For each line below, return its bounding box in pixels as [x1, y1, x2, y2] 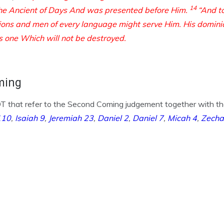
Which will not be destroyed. [20, 33, 126, 43]
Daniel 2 [97, 113, 128, 123]
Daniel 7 [132, 113, 163, 123]
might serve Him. [118, 19, 183, 29]
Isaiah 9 [15, 113, 44, 123]
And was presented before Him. [69, 5, 189, 15]
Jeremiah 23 [48, 113, 93, 123]
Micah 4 [167, 113, 197, 123]
